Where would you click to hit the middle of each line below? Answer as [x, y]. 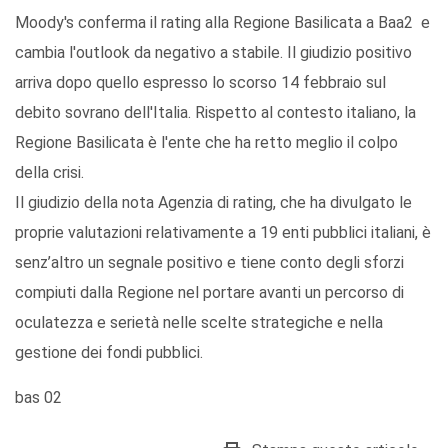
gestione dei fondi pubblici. [109, 353]
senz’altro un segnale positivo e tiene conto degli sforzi [209, 263]
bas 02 [38, 398]
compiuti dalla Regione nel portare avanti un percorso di [209, 293]
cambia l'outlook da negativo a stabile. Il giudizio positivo [213, 53]
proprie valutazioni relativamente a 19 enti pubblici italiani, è [223, 233]
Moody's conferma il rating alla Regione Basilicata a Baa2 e [222, 23]
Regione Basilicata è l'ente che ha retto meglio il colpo [206, 143]
